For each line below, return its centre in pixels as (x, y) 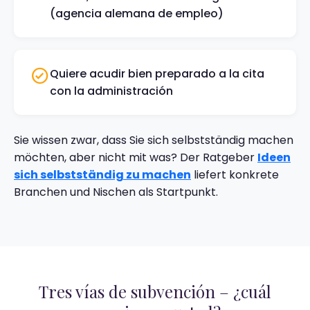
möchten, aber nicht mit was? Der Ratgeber (136, 157)
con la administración (111, 91)
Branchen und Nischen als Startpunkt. (116, 192)
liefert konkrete (235, 175)
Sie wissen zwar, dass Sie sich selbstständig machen (154, 140)
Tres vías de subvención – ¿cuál (155, 291)
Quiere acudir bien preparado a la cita (157, 74)
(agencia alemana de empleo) (137, 13)
